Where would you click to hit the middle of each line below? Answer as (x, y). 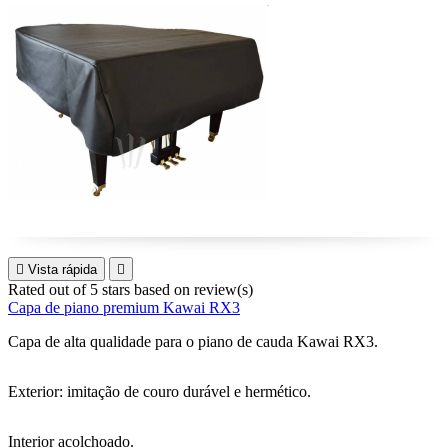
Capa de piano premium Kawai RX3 (124, 307)
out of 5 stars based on (121, 289)
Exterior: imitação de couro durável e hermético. (159, 391)
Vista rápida (62, 269)
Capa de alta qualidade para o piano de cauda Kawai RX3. (193, 341)
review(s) (223, 289)
